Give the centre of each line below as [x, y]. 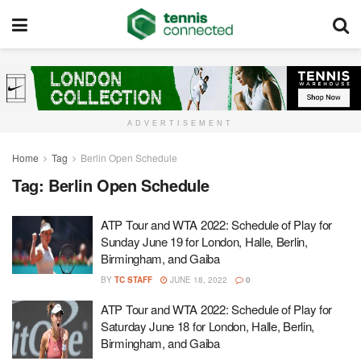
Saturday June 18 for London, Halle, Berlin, [208, 326]
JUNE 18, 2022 [197, 280]
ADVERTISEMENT [180, 124]
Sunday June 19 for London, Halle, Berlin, [204, 242]
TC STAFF [133, 280]
